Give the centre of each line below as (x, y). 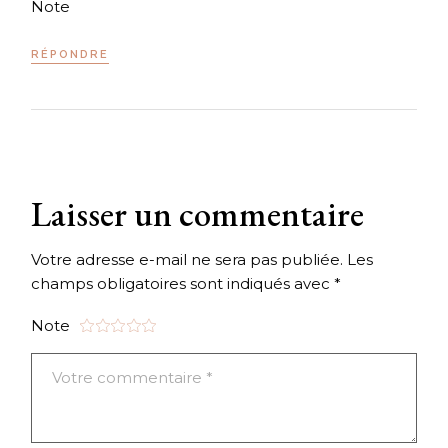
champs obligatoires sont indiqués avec (183, 284)
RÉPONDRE (70, 55)
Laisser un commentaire (198, 214)
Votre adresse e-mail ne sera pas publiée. (187, 260)
